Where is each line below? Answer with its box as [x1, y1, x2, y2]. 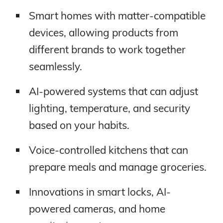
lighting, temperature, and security [28, 101, 190, 114]
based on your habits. [28, 118, 129, 131]
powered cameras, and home [28, 202, 165, 215]
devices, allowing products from [28, 25, 178, 39]
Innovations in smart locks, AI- [28, 185, 171, 198]
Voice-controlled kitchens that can [28, 143, 188, 156]
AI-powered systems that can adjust [28, 84, 198, 98]
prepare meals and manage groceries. [28, 160, 207, 173]
